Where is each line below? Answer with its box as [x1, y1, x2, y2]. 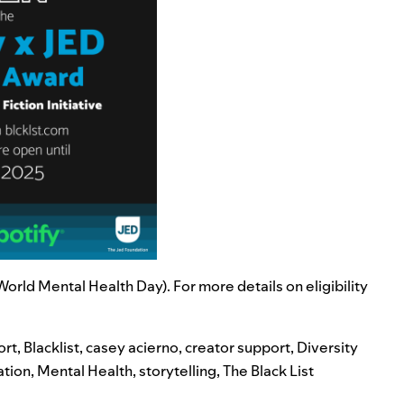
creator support [185, 337, 290, 358]
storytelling [139, 361, 216, 381]
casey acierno [86, 337, 179, 358]
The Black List [223, 361, 314, 381]
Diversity [297, 337, 358, 358]
